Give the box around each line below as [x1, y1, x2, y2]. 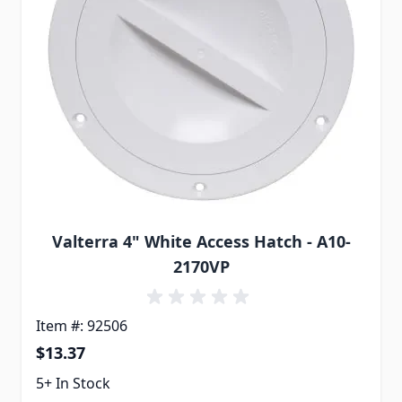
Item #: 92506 [36, 316, 127, 336]
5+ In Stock [36, 373, 110, 394]
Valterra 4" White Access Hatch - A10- [51, 231, 351, 253]
